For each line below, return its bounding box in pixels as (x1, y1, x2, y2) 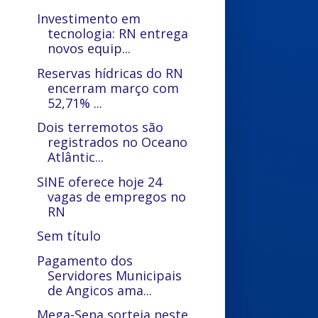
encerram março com (48, 79, 180, 97)
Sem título (37, 227, 102, 244)
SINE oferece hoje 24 (37, 172, 163, 190)
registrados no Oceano (48, 133, 188, 150)
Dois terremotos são (37, 119, 164, 136)
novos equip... (48, 40, 131, 57)
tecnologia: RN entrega (48, 25, 189, 42)
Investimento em (37, 10, 141, 27)
